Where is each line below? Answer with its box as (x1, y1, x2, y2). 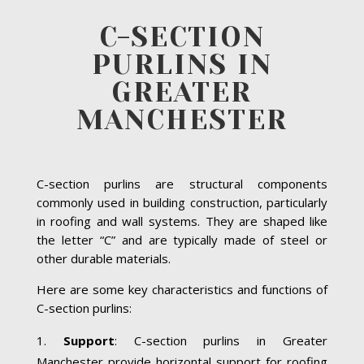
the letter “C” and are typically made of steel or (36, 231, 328, 248)
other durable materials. (36, 249, 171, 266)
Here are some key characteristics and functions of (36, 280, 328, 297)
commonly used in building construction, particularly (36, 193, 328, 210)
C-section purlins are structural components (36, 175, 328, 192)
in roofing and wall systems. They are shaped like (36, 212, 328, 229)
